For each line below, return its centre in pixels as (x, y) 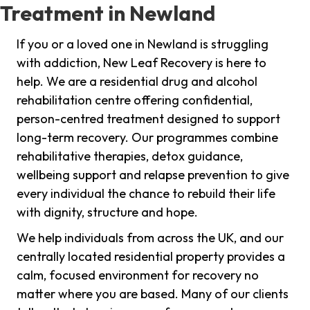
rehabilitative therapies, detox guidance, (130, 156)
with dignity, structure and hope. (107, 212)
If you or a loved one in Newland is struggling (143, 44)
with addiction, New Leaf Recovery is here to (142, 63)
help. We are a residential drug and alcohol (137, 82)
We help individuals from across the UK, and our (150, 238)
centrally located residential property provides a (151, 257)
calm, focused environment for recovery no (138, 275)
